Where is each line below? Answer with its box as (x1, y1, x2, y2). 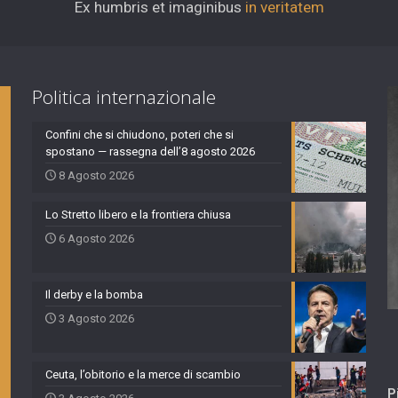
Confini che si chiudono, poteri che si (44, 128, 234, 142)
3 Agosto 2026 (58, 312, 134, 326)
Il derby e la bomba (44, 288, 143, 302)
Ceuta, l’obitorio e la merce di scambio (44, 368, 241, 382)
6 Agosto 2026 (58, 232, 134, 246)
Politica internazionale (31, 84, 216, 110)
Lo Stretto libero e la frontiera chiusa (44, 208, 231, 222)
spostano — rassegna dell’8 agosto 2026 (44, 145, 255, 159)
